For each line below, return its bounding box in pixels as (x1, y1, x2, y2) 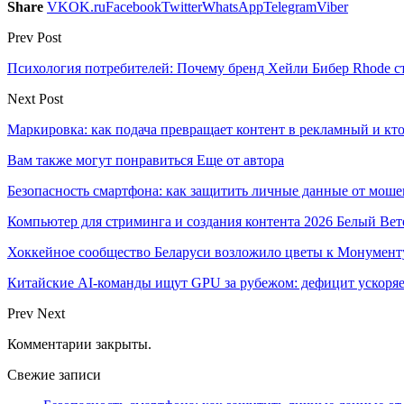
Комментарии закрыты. (7, 335, 151, 352)
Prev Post (7, 29, 61, 45)
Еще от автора (197, 151, 284, 168)
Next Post (7, 90, 63, 106)
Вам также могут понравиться (7, 151, 193, 168)
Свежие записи (7, 366, 101, 382)
